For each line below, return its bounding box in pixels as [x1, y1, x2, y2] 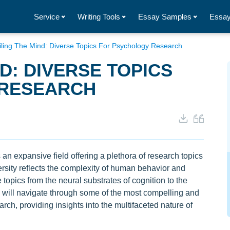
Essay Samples [138, 12, 191, 21]
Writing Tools [78, 12, 120, 21]
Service [34, 12, 60, 21]
